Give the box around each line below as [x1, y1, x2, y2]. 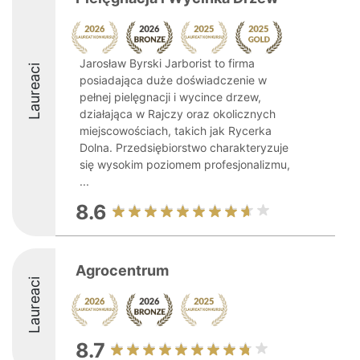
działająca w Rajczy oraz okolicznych [80, 107, 276, 121]
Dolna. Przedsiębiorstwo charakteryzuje [80, 141, 288, 154]
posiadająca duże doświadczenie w [80, 73, 267, 87]
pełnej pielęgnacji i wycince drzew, [80, 90, 261, 104]
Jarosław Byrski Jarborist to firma [80, 56, 255, 70]
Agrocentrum [76, 262, 169, 279]
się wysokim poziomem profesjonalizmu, [80, 157, 290, 171]
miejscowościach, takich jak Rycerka [80, 124, 272, 137]
